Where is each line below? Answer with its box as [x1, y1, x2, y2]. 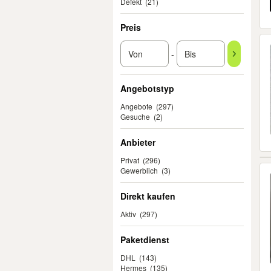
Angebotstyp [120, 82, 174, 94]
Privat [120, 155, 139, 165]
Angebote [120, 101, 152, 111]
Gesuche [120, 111, 150, 122]
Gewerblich [120, 165, 158, 175]
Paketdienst [120, 233, 169, 246]
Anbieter [120, 136, 155, 148]
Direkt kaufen [120, 190, 175, 202]
